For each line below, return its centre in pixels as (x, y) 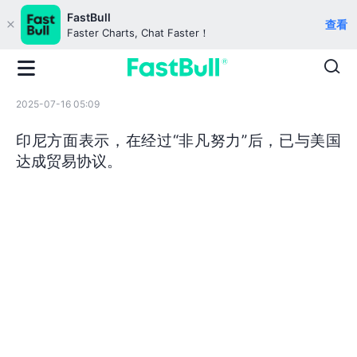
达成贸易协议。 (69, 161)
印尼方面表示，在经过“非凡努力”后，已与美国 (178, 140)
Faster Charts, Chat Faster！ (138, 33)
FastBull (89, 17)
